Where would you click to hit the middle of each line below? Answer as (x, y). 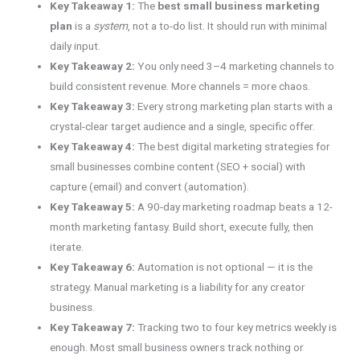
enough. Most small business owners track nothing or (177, 348)
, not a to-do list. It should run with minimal (228, 26)
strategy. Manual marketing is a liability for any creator (178, 287)
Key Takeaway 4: (93, 147)
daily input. (76, 46)
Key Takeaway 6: (93, 267)
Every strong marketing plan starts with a (234, 106)
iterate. (67, 247)
